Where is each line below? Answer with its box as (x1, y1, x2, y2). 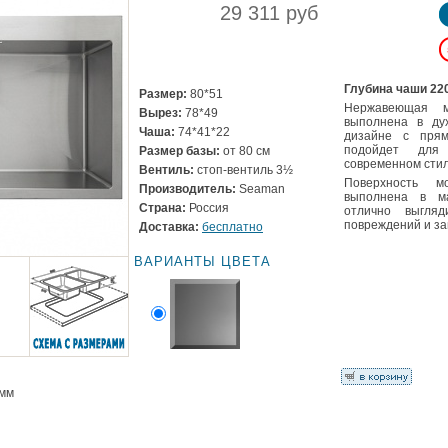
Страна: (139, 201, 186, 216)
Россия (186, 201, 229, 216)
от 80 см (220, 144, 270, 159)
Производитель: (139, 182, 236, 197)
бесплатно (202, 220, 263, 235)
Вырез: (139, 106, 182, 121)
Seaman (236, 182, 285, 197)
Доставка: (139, 220, 199, 235)
